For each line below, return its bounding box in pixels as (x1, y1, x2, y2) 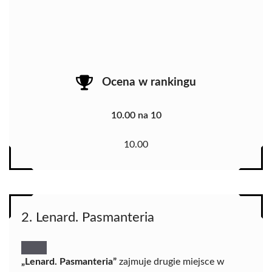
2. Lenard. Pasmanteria (21, 211, 154, 225)
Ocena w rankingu (102, 76, 196, 88)
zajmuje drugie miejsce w (117, 257, 225, 267)
